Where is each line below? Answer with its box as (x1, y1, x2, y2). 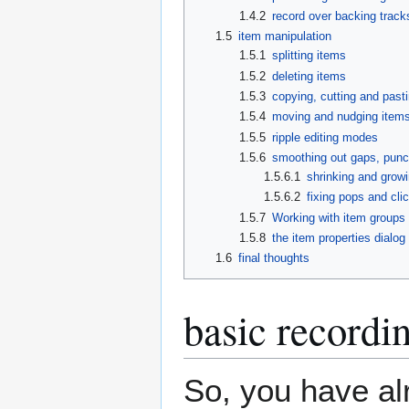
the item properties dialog (272, 230, 406, 245)
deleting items (272, 68, 347, 83)
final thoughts (237, 251, 309, 266)
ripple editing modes (272, 130, 379, 144)
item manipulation (237, 29, 331, 44)
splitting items (272, 48, 347, 63)
